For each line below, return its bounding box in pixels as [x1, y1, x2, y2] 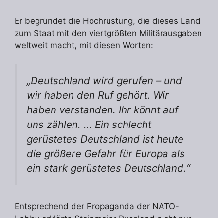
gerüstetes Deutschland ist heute [27, 133, 183, 145]
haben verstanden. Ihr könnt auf [27, 104, 178, 116]
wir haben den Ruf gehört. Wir [27, 89, 169, 102]
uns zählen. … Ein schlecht [27, 118, 151, 131]
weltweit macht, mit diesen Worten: [15, 40, 153, 50]
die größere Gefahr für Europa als [27, 147, 185, 160]
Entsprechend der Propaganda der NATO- [15, 201, 179, 211]
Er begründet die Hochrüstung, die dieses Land [15, 16, 200, 26]
